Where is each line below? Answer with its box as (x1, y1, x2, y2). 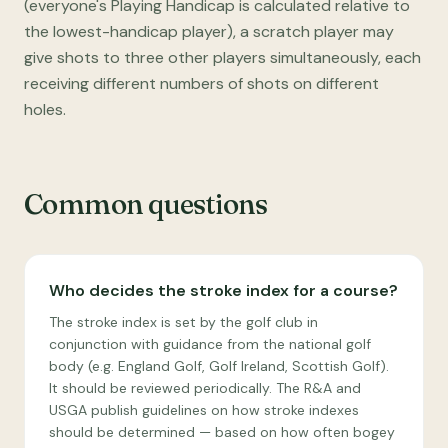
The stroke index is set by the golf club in (49, 313, 318, 331)
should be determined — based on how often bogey (49, 423, 395, 441)
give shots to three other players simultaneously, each (24, 47, 421, 68)
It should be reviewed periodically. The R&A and (49, 379, 361, 397)
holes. (24, 99, 66, 120)
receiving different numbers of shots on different (24, 73, 379, 94)
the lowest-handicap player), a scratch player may (24, 21, 394, 42)
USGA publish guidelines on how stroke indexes (49, 401, 359, 419)
